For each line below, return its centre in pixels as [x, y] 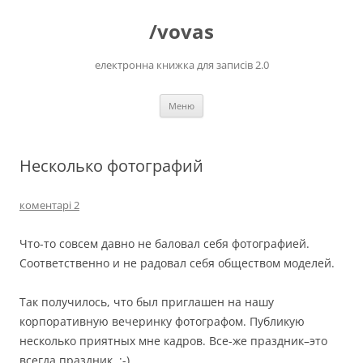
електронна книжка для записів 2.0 [181, 65]
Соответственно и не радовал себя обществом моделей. [177, 263]
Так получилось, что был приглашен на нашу [147, 302]
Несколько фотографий [111, 166]
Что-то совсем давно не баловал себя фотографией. [164, 243]
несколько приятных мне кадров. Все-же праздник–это [173, 341]
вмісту [36, 27]
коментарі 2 [49, 205]
